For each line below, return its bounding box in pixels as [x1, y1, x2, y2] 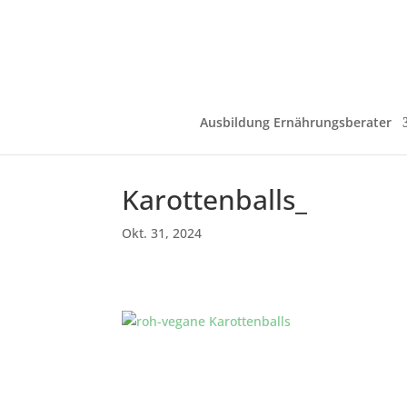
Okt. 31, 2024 [122, 224, 203, 242]
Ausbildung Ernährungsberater [200, 114, 392, 131]
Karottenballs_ [122, 181, 308, 218]
